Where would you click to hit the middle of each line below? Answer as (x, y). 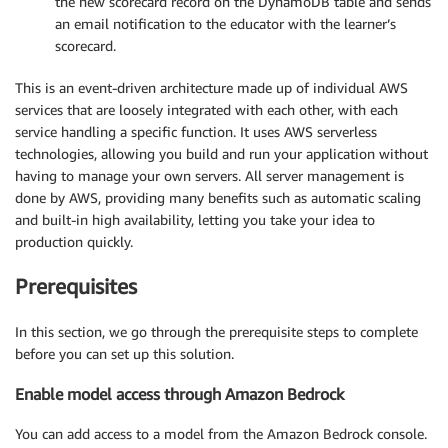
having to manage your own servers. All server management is (209, 175)
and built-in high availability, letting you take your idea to (195, 219)
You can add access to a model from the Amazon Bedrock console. (221, 434)
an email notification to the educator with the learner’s (225, 23)
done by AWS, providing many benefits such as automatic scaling (218, 197)
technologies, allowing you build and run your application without (221, 153)
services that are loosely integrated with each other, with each (206, 109)
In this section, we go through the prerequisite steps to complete (216, 331)
